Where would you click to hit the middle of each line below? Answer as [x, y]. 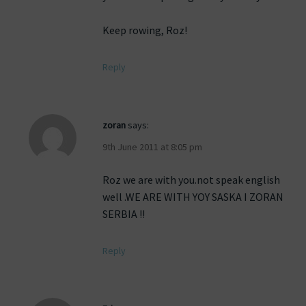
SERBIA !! [124, 214]
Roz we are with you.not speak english [191, 180]
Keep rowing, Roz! [145, 30]
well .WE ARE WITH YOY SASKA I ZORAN [193, 197]
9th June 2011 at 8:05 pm [152, 147]
